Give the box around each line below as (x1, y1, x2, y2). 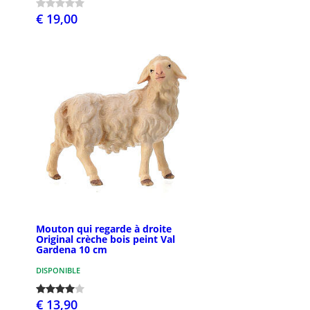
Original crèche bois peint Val (36, 232, 175, 246)
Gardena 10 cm (36, 242, 107, 256)
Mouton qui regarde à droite (36, 221, 172, 235)
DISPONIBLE (36, 264, 80, 275)
